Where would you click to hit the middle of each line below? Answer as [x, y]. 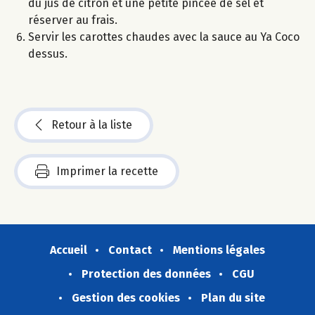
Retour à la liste [92, 124]
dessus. [48, 53]
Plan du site [233, 297]
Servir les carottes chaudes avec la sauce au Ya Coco [164, 37]
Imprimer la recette [107, 171]
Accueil [69, 250]
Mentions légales [219, 250]
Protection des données [146, 274]
